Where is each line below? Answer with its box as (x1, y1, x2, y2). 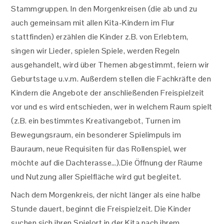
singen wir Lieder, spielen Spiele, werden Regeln (11, 45, 180, 56)
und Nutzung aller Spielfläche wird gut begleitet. (11, 171, 181, 182)
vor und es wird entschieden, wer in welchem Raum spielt (11, 101, 212, 112)
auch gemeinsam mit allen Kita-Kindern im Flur (11, 17, 175, 28)
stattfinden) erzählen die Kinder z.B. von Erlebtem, (11, 31, 188, 42)
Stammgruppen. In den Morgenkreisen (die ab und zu (11, 3, 197, 14)
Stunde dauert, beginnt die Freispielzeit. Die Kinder (11, 203, 191, 214)
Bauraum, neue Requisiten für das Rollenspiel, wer (11, 143, 187, 154)
